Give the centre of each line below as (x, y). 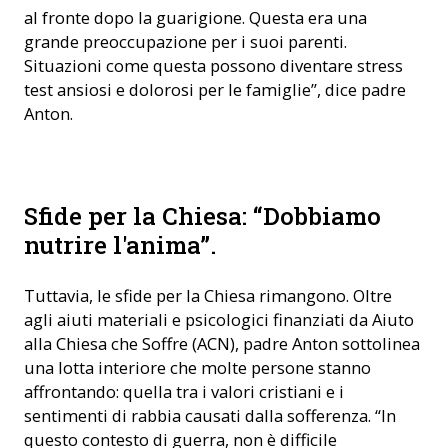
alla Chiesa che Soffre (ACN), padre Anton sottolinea (222, 344)
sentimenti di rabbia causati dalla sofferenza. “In (210, 416)
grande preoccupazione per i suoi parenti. (185, 41)
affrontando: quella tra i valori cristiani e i (184, 392)
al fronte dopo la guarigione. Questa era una (195, 17)
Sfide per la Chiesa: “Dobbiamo (202, 216)
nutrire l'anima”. (120, 245)
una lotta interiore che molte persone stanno (197, 368)
